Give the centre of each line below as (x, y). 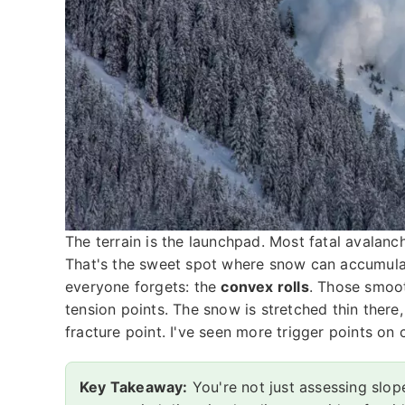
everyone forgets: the (143, 286)
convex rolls (265, 286)
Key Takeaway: (134, 386)
